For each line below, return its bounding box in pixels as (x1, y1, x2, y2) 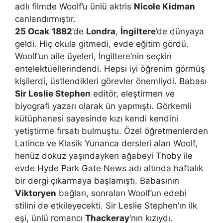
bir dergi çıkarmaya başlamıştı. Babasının (15, 176, 179, 186)
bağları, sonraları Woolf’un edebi (56, 188, 187, 198)
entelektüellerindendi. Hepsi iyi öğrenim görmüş (15, 64, 205, 74)
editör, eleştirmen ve (91, 89, 175, 99)
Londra (86, 26, 115, 36)
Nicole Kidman (134, 1, 195, 11)
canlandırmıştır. (15, 14, 76, 24)
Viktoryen (15, 188, 56, 198)
